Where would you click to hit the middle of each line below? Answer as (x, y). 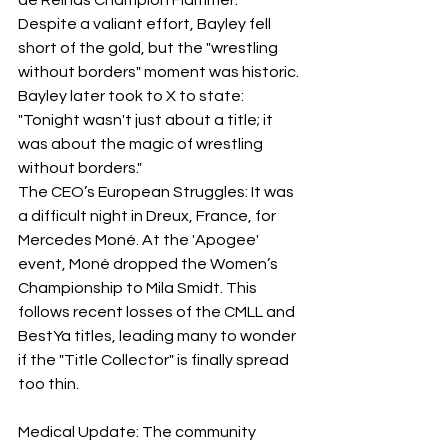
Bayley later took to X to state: (132, 95)
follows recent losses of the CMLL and (158, 311)
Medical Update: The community (138, 431)
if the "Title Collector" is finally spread (155, 359)
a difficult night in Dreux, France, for (148, 215)
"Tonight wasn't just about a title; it (147, 119)
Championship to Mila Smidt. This (139, 287)
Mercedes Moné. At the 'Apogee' (140, 239)
